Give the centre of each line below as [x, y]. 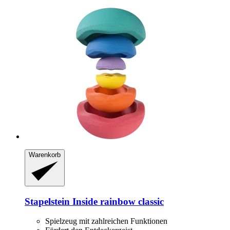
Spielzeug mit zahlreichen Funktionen [106, 221]
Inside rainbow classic [117, 201]
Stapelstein [47, 201]
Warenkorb [45, 155]
